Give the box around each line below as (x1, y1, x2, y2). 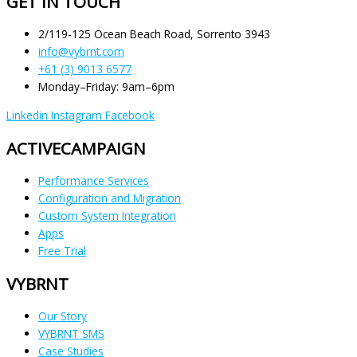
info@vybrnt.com (38, 44, 124, 60)
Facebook (105, 108, 155, 124)
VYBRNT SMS (38, 326, 104, 342)
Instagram (51, 108, 102, 124)
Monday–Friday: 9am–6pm (38, 79, 175, 95)
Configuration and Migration (38, 190, 181, 206)
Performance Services (38, 173, 149, 189)
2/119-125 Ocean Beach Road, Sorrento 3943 (38, 26, 270, 42)
